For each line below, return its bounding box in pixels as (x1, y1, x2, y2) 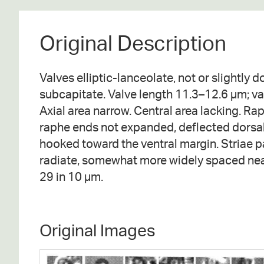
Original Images (39, 219, 156, 240)
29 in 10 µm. (39, 169, 103, 184)
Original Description (39, 29, 226, 56)
